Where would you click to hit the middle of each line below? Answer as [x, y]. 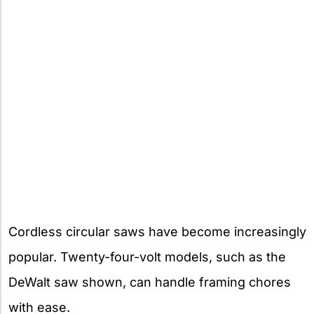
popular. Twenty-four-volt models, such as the [147, 257]
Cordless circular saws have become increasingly [157, 232]
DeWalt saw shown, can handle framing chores [150, 282]
